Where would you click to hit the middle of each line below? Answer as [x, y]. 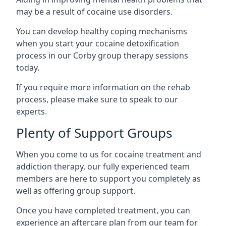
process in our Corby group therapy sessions [102, 55]
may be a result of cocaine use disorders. [95, 12]
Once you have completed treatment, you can [103, 210]
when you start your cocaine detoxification [98, 43]
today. [28, 68]
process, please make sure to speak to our [97, 99]
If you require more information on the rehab [103, 87]
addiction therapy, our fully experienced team [103, 166]
